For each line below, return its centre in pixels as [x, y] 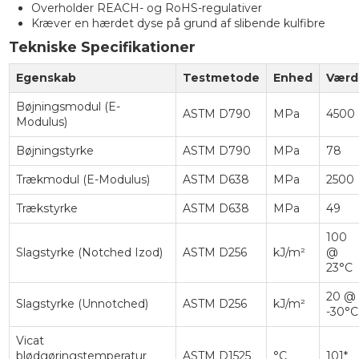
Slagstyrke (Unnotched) [82, 303]
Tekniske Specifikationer [102, 46]
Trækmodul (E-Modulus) [83, 179]
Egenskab [46, 77]
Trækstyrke [46, 208]
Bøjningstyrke [54, 150]
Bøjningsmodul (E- [68, 106]
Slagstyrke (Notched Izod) [89, 252]
